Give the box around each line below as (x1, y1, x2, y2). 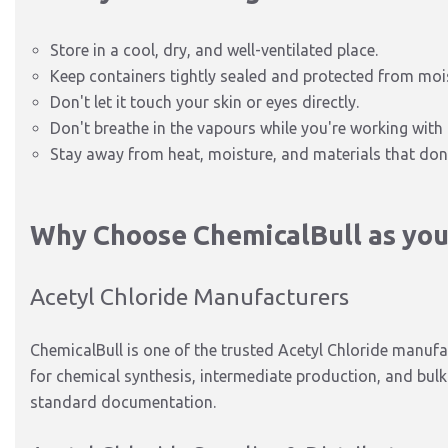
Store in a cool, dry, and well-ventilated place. (50, 41, 378, 59)
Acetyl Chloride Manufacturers (30, 284, 349, 309)
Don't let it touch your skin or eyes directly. (50, 93, 359, 111)
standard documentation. (30, 393, 216, 411)
